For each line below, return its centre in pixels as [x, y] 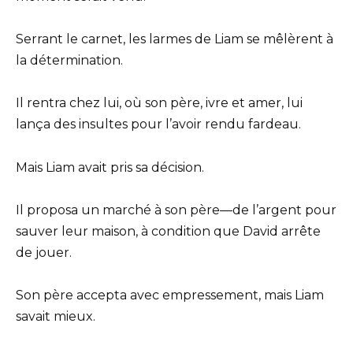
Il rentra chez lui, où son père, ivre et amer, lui [159, 103]
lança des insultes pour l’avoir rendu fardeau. [158, 124]
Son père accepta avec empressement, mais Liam [170, 295]
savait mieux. [56, 316]
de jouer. [44, 252]
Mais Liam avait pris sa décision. [110, 167]
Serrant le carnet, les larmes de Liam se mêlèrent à [175, 39]
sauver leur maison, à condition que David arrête [168, 231]
